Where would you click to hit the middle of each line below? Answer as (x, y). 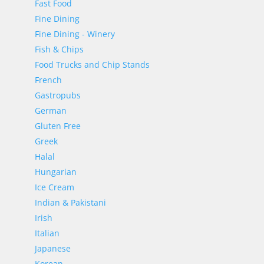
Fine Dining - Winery (75, 34)
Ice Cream (54, 187)
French (48, 80)
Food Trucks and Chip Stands (92, 65)
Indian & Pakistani (70, 202)
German (50, 110)
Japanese (52, 248)
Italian (47, 233)
